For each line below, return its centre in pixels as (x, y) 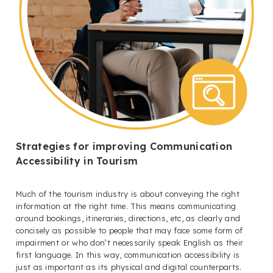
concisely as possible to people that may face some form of (129, 231)
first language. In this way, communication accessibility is (128, 255)
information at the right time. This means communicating (126, 206)
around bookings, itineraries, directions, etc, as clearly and (128, 218)
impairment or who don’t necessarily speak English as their (130, 243)
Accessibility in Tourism (77, 161)
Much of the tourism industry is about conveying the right (128, 194)
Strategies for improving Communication (124, 147)
